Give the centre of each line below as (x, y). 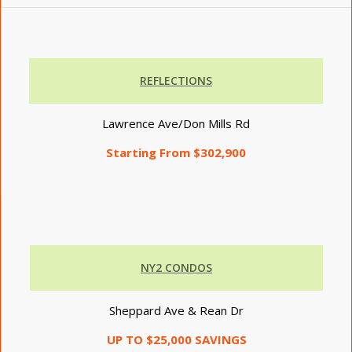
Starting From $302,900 (176, 152)
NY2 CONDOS (176, 268)
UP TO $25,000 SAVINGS (176, 339)
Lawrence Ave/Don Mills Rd (176, 123)
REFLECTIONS (176, 81)
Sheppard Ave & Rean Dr (176, 310)
